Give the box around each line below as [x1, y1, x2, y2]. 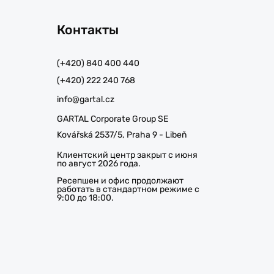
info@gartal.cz [56, 94, 114, 105]
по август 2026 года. [56, 158, 141, 169]
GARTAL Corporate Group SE [56, 113, 169, 124]
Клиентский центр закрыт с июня [56, 149, 198, 160]
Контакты [56, 22, 119, 38]
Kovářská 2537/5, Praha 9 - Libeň [56, 130, 187, 141]
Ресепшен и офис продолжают [56, 175, 183, 186]
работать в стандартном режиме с [56, 183, 199, 194]
